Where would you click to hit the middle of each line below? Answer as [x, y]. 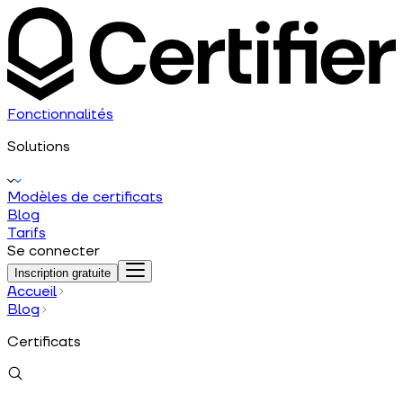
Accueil [32, 291]
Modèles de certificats [85, 197]
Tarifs [27, 233]
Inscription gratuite [63, 273]
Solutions [39, 146]
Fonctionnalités [60, 114]
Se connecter [54, 251]
